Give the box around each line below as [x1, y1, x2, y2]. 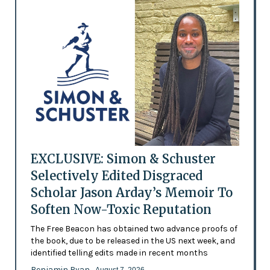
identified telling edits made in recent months [30, 248, 208, 259]
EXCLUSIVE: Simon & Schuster [30, 151, 216, 167]
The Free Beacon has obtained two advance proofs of [30, 224, 237, 234]
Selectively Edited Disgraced [30, 168, 202, 184]
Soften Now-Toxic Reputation [30, 202, 212, 218]
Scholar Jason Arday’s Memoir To [30, 185, 233, 201]
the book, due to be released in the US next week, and [30, 236, 235, 246]
